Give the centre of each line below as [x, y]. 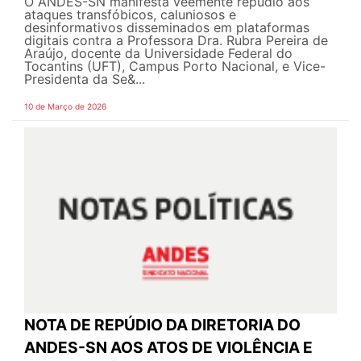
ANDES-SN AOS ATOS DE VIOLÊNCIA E [168, 348]
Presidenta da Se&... [85, 79]
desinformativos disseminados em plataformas [167, 28]
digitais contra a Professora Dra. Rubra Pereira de [176, 41]
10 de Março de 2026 [65, 107]
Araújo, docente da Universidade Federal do [158, 54]
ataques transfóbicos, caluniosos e [130, 15]
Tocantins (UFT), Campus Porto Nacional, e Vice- [175, 66]
